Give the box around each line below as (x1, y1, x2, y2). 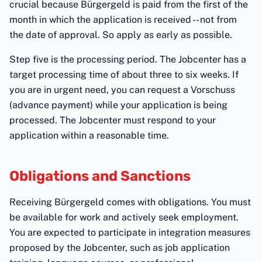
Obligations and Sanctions (9, 168, 191, 184)
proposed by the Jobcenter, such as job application (9, 242, 230, 253)
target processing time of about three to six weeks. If (9, 69, 239, 80)
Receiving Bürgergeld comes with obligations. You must (9, 196, 251, 208)
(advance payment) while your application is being (9, 99, 227, 111)
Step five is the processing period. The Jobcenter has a (9, 54, 246, 65)
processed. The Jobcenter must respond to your (9, 115, 216, 126)
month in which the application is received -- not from (9, 14, 237, 25)
